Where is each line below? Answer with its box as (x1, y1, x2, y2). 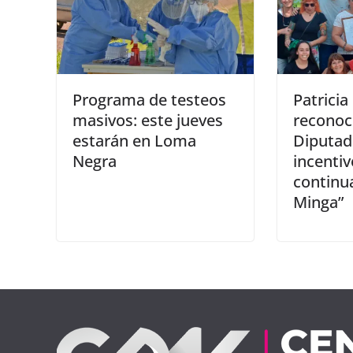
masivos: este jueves (72, 110, 223, 132)
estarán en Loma (72, 130, 196, 152)
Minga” (293, 191, 344, 214)
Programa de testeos (72, 89, 226, 111)
